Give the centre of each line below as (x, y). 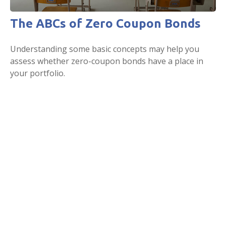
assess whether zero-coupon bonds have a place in (107, 61)
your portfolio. (38, 73)
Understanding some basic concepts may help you (105, 49)
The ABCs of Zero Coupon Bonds (105, 24)
